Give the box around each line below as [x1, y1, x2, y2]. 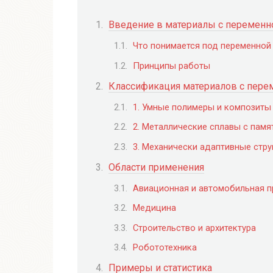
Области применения [108, 161, 204, 173]
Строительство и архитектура [133, 222, 256, 233]
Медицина [133, 202, 176, 214]
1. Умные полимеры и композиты [133, 102, 271, 113]
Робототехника [133, 241, 197, 253]
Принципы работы [133, 60, 210, 71]
